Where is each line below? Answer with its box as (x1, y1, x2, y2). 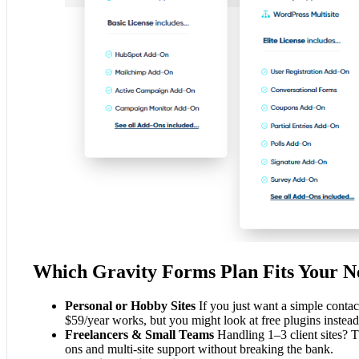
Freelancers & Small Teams (65, 327, 214, 341)
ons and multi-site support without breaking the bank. (65, 341, 333, 356)
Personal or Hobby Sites (65, 298, 196, 313)
